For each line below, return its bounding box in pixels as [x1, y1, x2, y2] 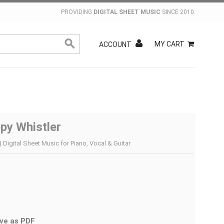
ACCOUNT [99, 40, 131, 48]
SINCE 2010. [160, 8, 195, 15]
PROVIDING [61, 8, 93, 15]
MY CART [154, 40, 184, 48]
